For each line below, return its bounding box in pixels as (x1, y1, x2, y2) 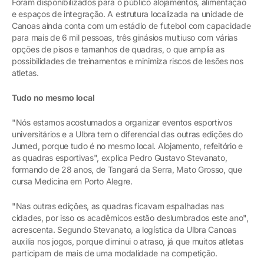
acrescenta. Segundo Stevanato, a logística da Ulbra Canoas (12, 224, 236, 235)
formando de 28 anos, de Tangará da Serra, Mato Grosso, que (12, 164, 242, 174)
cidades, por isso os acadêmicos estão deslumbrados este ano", (12, 212, 249, 223)
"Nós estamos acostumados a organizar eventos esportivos (12, 117, 232, 127)
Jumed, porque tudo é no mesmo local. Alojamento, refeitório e (12, 140, 243, 151)
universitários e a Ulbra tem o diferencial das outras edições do (12, 128, 243, 139)
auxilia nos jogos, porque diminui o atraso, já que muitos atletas (12, 236, 243, 246)
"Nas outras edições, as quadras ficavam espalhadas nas (12, 200, 224, 211)
